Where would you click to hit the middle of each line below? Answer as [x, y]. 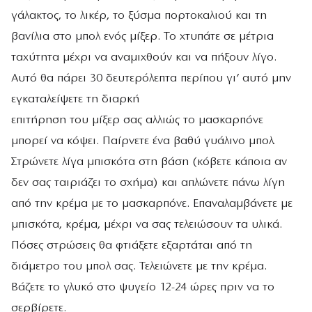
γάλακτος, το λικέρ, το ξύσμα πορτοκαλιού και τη [139, 15]
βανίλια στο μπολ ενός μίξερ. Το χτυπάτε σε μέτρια [142, 36]
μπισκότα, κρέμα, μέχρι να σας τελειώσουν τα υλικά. [147, 224]
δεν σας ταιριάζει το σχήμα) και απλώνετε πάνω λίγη [148, 182]
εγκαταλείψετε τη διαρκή [75, 99]
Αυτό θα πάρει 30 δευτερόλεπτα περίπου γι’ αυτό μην [151, 78]
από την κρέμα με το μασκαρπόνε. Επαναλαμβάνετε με [152, 203]
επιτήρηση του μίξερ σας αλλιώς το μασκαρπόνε [137, 120]
